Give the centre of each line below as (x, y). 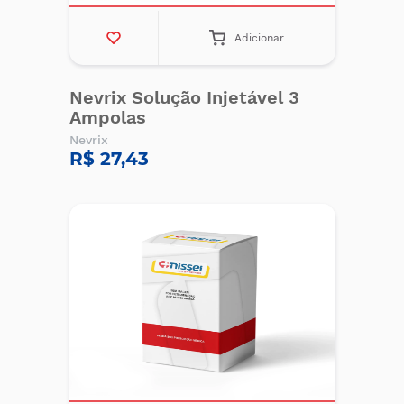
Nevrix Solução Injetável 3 (184, 97)
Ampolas (107, 117)
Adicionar (260, 38)
